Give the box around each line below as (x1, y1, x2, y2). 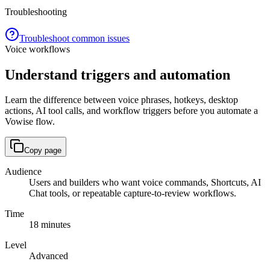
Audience (5, 166, 42, 177)
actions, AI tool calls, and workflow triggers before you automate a (5, 105, 258, 116)
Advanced (29, 251, 68, 262)
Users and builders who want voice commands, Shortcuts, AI (29, 177, 261, 188)
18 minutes (29, 219, 71, 230)
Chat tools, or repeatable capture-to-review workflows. (29, 188, 236, 199)
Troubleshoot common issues (19, 33, 130, 43)
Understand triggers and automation (5, 66, 230, 83)
